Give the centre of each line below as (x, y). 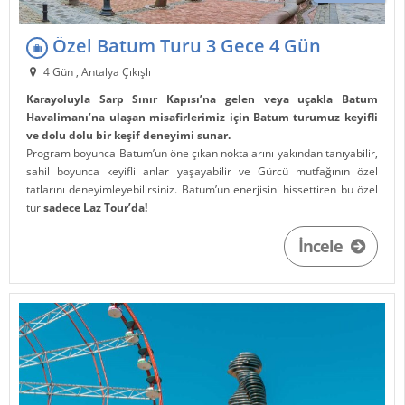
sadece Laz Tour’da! (96, 207)
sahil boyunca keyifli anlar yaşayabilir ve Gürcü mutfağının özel (202, 171)
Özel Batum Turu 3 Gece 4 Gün (185, 46)
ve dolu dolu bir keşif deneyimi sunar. (129, 135)
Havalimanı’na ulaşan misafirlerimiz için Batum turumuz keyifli (202, 117)
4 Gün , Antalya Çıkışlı (95, 71)
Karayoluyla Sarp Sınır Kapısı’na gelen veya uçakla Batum (202, 99)
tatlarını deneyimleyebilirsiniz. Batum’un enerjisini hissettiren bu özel (202, 189)
